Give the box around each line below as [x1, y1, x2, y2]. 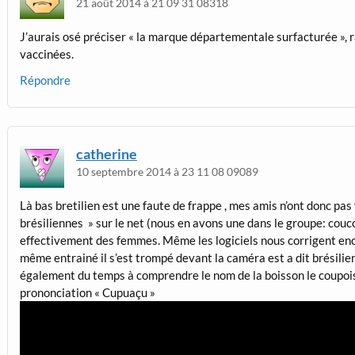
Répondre [19, 73, 71, 88]
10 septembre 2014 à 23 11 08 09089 [76, 164, 258, 178]
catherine [76, 144, 137, 162]
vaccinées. [19, 47, 74, 62]
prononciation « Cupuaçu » [19, 285, 155, 300]
